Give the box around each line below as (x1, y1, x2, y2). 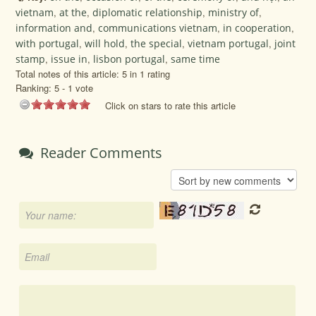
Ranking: (16, 80, 55, 95)
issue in (51, 51, 88, 66)
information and (16, 20, 93, 35)
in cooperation (223, 20, 292, 35)
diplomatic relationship (92, 5, 203, 19)
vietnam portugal (188, 36, 269, 50)
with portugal (16, 36, 80, 50)
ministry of (208, 5, 260, 19)
